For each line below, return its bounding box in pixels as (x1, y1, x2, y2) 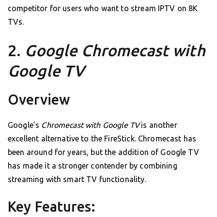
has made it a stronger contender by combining (8, 161, 177, 170)
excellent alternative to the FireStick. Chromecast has (8, 134, 197, 143)
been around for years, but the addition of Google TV (8, 148, 199, 157)
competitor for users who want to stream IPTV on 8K (8, 4, 198, 13)
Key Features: (8, 199, 95, 215)
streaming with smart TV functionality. (8, 175, 146, 184)
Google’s (8, 121, 42, 130)
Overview (8, 92, 70, 108)
